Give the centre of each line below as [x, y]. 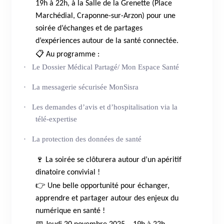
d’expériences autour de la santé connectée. [107, 41]
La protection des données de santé [87, 139]
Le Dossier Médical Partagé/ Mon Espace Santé [106, 67]
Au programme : [72, 54]
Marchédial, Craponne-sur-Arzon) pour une [106, 16]
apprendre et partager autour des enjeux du [107, 198]
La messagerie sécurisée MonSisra [85, 87]
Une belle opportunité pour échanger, [108, 186]
